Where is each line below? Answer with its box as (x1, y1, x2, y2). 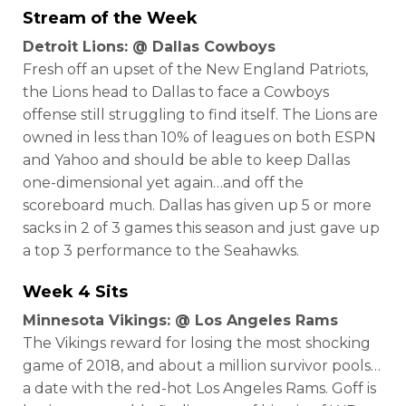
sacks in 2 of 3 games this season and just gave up (23, 218, 380, 237)
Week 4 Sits (23, 281, 128, 302)
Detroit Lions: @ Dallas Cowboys (23, 37, 275, 55)
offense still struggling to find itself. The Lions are (23, 105, 378, 123)
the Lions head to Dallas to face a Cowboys (23, 82, 329, 101)
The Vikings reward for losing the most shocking (23, 333, 371, 352)
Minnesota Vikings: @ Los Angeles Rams (23, 311, 338, 329)
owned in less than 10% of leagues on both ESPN (23, 128, 376, 146)
